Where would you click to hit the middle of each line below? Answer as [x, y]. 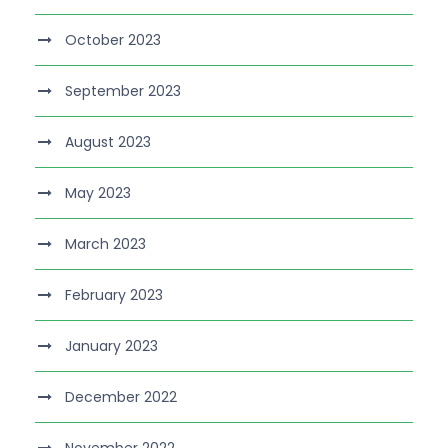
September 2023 [123, 91]
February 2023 [114, 295]
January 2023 [111, 346]
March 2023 [105, 244]
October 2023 [113, 40]
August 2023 [108, 142]
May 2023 [98, 193]
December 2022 [121, 397]
